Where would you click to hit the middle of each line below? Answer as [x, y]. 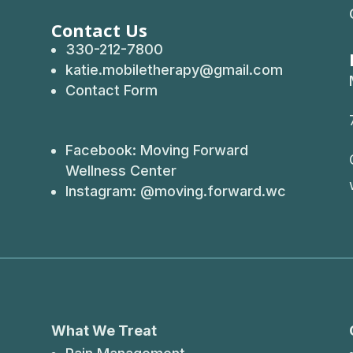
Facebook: [102, 150]
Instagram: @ [110, 191]
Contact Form [111, 90]
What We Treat [104, 331]
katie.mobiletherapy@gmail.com [174, 69]
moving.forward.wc [220, 191]
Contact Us [99, 30]
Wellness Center [121, 170]
